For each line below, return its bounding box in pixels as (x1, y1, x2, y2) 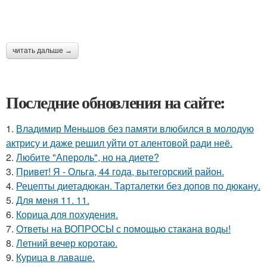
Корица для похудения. (16, 207, 118, 221)
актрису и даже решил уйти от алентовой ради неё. (6, 136, 232, 150)
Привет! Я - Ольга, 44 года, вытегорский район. (16, 164, 224, 178)
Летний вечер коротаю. (16, 236, 117, 250)
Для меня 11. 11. (16, 193, 89, 207)
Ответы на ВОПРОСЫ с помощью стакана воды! (16, 222, 231, 235)
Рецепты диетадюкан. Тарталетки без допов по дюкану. (16, 179, 260, 193)
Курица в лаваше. (16, 250, 95, 264)
